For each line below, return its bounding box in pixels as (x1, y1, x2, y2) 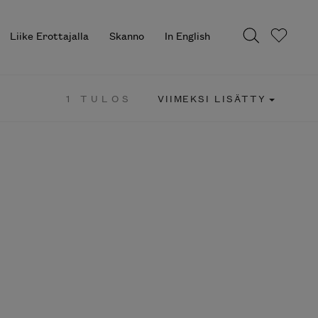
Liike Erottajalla (10, 28, 89, 43)
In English (164, 28, 210, 43)
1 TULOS (65, 91, 133, 105)
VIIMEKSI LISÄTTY (157, 91, 267, 105)
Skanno (109, 28, 144, 43)
